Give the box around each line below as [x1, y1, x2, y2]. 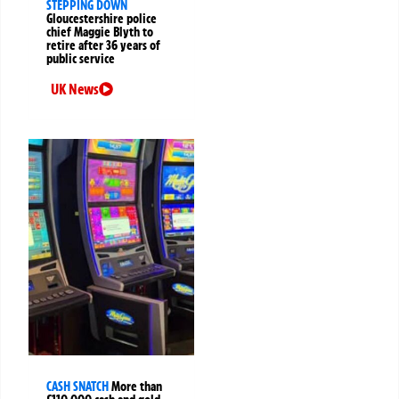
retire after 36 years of [46, 37, 160, 54]
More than [111, 379, 162, 395]
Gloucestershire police [46, 11, 157, 28]
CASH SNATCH [46, 379, 109, 395]
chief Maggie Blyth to [46, 24, 153, 41]
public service [46, 51, 115, 68]
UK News [51, 80, 99, 99]
